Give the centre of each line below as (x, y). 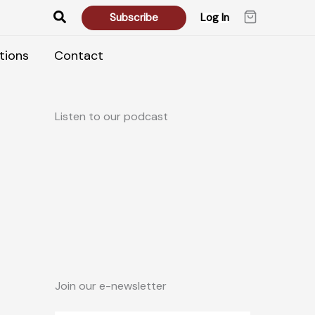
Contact (78, 55)
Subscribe (134, 17)
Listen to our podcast (111, 116)
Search (75, 16)
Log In (215, 17)
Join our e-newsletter (111, 286)
